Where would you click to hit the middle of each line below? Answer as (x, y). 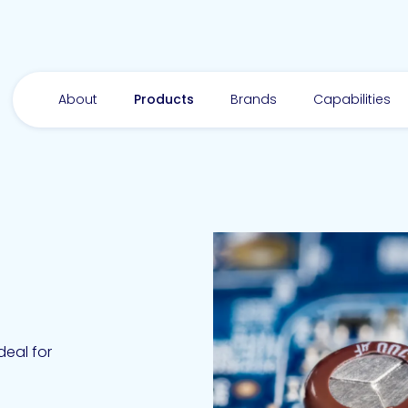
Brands (254, 99)
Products (164, 99)
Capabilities (352, 99)
